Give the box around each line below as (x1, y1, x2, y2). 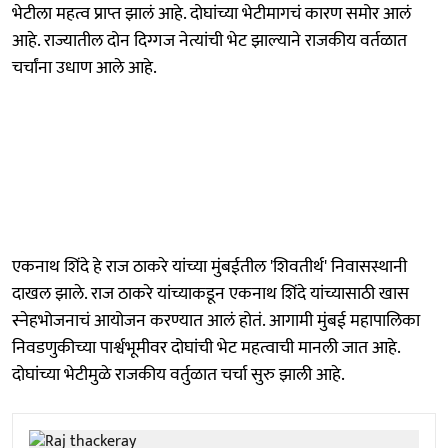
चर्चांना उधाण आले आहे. (12, 52, 157, 83)
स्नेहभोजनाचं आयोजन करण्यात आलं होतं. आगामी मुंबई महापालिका (12, 305, 420, 336)
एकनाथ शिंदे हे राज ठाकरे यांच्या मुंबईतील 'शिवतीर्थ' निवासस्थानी (12, 251, 407, 282)
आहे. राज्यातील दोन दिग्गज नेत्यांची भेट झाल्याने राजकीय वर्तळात (12, 25, 407, 56)
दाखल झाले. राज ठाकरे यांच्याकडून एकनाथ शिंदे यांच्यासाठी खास (12, 278, 409, 309)
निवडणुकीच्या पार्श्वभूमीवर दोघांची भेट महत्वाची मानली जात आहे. (12, 332, 400, 363)
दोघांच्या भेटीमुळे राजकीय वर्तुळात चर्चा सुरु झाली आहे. (12, 359, 345, 390)
